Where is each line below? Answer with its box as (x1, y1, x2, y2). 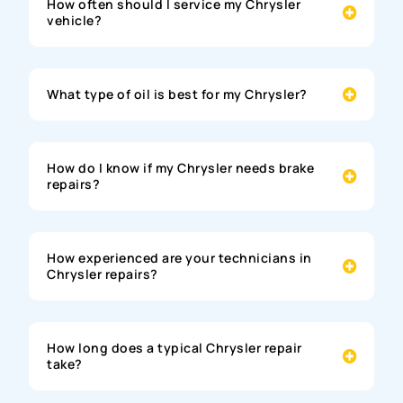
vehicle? (47, 11, 103, 29)
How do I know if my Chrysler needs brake (47, 158, 315, 176)
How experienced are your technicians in (47, 248, 312, 266)
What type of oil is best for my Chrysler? (47, 85, 308, 103)
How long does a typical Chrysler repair (47, 338, 302, 356)
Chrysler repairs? (47, 264, 158, 282)
